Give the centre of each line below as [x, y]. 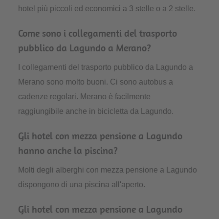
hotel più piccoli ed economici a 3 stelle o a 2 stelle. [107, 9]
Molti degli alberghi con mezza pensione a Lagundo [108, 170]
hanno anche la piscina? [68, 151]
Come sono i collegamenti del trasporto [98, 33]
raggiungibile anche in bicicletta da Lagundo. [96, 111]
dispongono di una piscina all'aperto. [82, 185]
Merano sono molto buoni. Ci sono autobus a [96, 82]
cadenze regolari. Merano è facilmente [85, 97]
